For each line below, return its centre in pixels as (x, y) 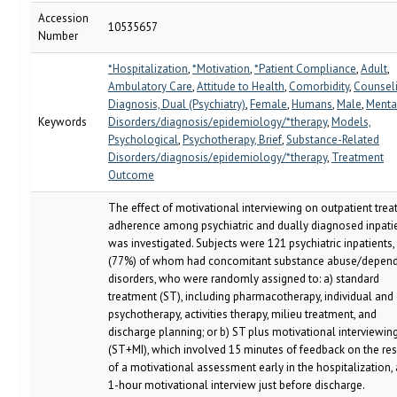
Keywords (62, 122)
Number (58, 36)
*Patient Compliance (305, 69)
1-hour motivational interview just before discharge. (236, 385)
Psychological (143, 140)
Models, (351, 122)
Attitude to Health (241, 86)
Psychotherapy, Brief (232, 140)
